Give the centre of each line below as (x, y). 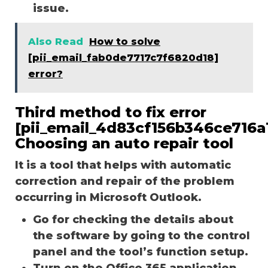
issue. (52, 8)
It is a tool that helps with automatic (123, 165)
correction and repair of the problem (125, 181)
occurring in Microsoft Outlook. (108, 197)
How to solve (125, 41)
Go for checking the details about (133, 219)
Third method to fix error (111, 112)
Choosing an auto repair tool (124, 143)
